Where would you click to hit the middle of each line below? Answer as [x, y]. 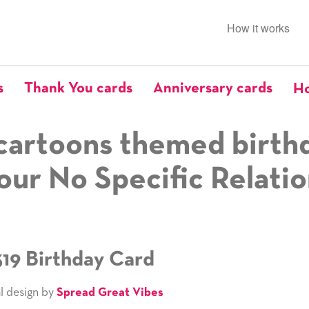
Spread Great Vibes [110, 292]
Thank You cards [78, 89]
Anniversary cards [213, 89]
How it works [258, 28]
